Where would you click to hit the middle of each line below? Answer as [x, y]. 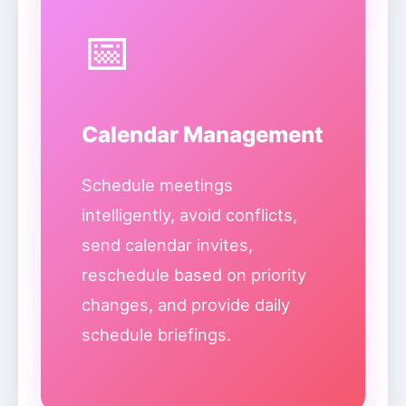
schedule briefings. [156, 334]
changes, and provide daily [186, 304]
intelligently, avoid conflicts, [189, 215]
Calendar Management [203, 135]
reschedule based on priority [194, 275]
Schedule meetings [157, 185]
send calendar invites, [167, 245]
